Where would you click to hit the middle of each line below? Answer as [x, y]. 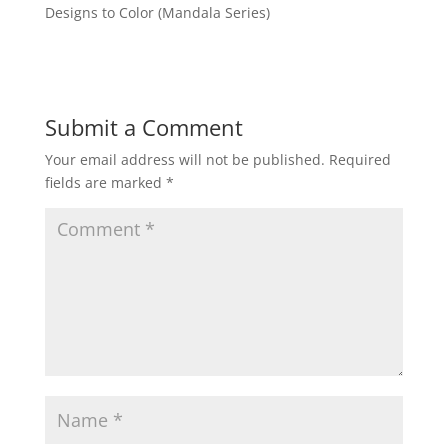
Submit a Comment [143, 126]
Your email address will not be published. [184, 159]
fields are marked [105, 182]
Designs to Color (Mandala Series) [157, 12]
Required [359, 159]
